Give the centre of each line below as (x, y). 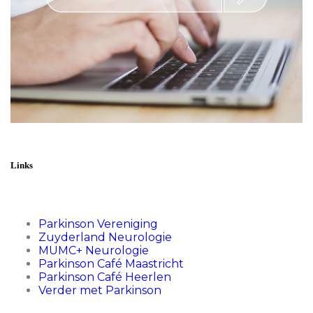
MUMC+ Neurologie (94, 250)
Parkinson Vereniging (98, 224)
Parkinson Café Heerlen (105, 277)
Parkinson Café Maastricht (111, 263)
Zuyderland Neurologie (105, 237)
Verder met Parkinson (100, 290)
